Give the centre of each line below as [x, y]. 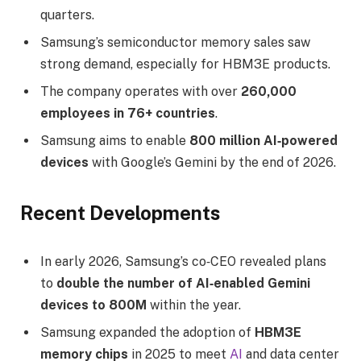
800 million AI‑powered [263, 141]
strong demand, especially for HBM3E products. [185, 64]
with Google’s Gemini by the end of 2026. [212, 163]
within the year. [194, 305]
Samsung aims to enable [115, 141]
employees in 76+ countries [128, 114]
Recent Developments [120, 213]
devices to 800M [93, 305]
